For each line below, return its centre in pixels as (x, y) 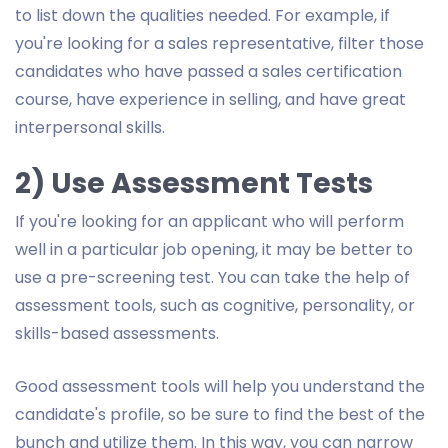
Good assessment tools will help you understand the (220, 386)
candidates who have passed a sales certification (208, 71)
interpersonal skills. (92, 127)
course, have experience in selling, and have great (210, 99)
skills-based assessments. (117, 333)
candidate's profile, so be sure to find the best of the (220, 414)
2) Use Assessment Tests (194, 183)
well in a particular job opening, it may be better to (214, 249)
